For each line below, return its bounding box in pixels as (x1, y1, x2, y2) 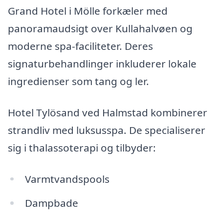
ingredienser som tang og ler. (8, 74, 149, 88)
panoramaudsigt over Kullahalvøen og (8, 22, 193, 36)
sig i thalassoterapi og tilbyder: (8, 140, 156, 154)
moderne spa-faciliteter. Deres (8, 39, 153, 53)
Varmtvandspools (24, 172, 109, 186)
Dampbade (24, 196, 78, 210)
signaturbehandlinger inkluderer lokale (8, 57, 197, 71)
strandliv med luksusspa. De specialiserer (8, 123, 205, 137)
